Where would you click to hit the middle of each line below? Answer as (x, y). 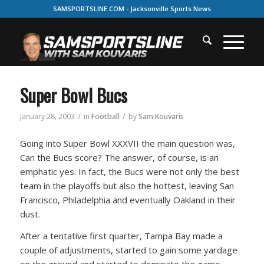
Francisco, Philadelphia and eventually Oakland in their (128, 199)
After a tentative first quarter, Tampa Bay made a (121, 235)
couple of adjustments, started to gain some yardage (128, 250)
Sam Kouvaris (161, 116)
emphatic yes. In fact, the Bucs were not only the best (129, 171)
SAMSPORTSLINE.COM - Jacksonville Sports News (132, 9)
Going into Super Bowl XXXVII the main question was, (127, 143)
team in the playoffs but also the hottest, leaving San (127, 185)
